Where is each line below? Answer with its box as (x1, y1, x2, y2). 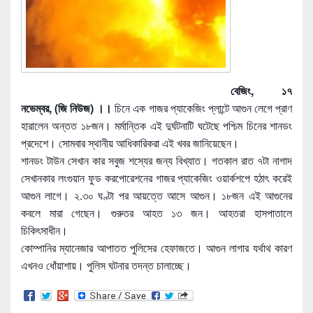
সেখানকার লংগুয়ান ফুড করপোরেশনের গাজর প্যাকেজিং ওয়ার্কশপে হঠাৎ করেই (21, 170, 292, 187)
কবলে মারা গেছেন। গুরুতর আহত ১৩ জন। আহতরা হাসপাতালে (21, 205, 292, 221)
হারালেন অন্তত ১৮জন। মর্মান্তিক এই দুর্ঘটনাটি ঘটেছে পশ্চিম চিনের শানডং (21, 117, 292, 134)
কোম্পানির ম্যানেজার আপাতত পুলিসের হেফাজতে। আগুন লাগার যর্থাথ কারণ (21, 240, 292, 256)
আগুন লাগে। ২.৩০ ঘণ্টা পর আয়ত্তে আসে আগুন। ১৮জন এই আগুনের (21, 187, 292, 204)
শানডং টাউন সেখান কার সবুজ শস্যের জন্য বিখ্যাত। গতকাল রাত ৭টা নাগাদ (21, 152, 292, 169)
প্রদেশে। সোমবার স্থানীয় (21, 135, 113, 152)
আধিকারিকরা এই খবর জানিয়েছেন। (113, 135, 239, 152)
